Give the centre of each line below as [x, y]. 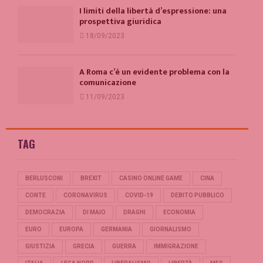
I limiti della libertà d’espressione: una [153, 11]
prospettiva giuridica [120, 22]
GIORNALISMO [171, 229]
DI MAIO [94, 212]
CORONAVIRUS [85, 195]
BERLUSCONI [44, 178]
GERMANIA [117, 229]
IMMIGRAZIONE [176, 246]
